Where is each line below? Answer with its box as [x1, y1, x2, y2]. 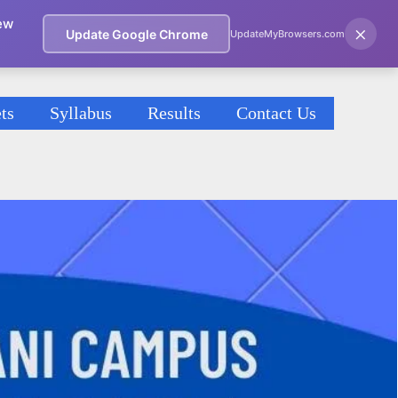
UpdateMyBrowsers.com [230, 28, 345, 40]
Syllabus [50, 103, 112, 123]
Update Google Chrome [65, 26, 208, 42]
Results [147, 103, 201, 123]
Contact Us [236, 103, 316, 123]
